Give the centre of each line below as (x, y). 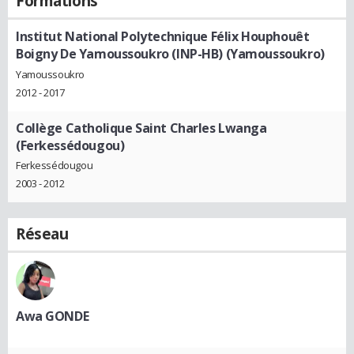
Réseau (42, 234)
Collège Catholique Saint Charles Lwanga (141, 128)
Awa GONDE (53, 316)
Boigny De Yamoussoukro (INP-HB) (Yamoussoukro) (170, 54)
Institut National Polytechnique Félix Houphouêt (163, 36)
